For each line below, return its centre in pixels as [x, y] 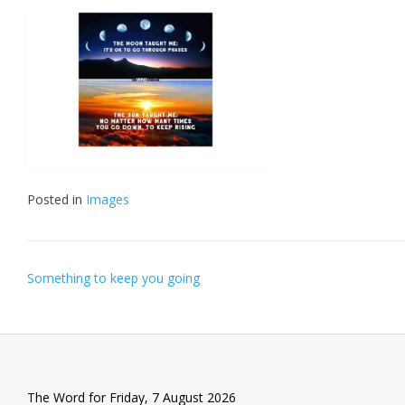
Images [108, 199]
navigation [86, 305]
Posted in [57, 199]
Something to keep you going [113, 278]
